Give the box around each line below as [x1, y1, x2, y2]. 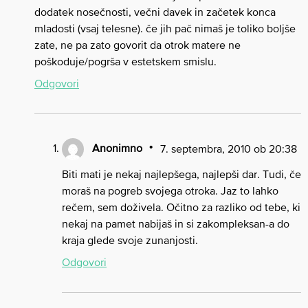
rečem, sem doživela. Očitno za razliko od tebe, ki [62, 201, 300, 214]
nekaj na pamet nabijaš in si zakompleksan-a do [62, 217, 289, 230]
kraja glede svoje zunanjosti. [62, 234, 198, 247]
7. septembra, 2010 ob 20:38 [159, 142, 297, 155]
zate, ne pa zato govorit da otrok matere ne [34, 38, 241, 52]
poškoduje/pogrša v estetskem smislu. [34, 55, 217, 68]
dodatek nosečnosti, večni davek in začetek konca [34, 5, 276, 19]
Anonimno [92, 142, 142, 155]
